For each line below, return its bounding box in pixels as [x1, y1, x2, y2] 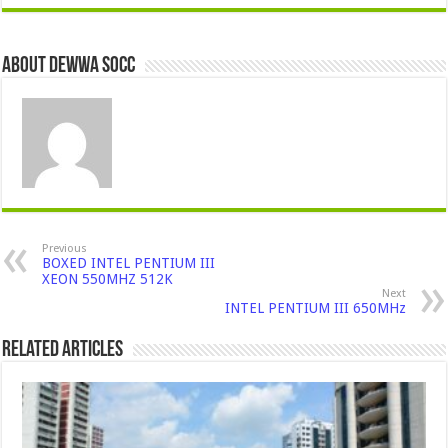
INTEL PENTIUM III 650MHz [224, 299, 406, 316]
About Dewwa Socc [2, 54, 136, 78]
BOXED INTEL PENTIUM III [42, 254, 216, 271]
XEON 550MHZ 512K [42, 270, 174, 287]
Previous [42, 241, 88, 255]
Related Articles [2, 338, 124, 362]
